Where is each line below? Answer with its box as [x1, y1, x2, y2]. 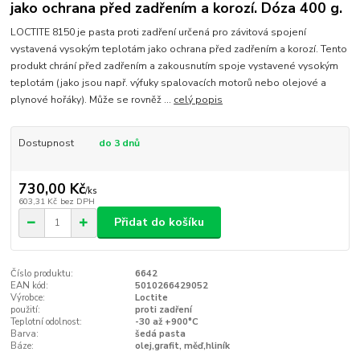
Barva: [10, 328, 39, 341]
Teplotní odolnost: [10, 316, 83, 329]
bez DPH [59, 194, 95, 207]
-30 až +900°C [134, 316, 198, 329]
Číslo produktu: [10, 268, 74, 280]
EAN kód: [10, 280, 49, 292]
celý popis [174, 93, 223, 107]
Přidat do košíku [114, 215, 204, 231]
